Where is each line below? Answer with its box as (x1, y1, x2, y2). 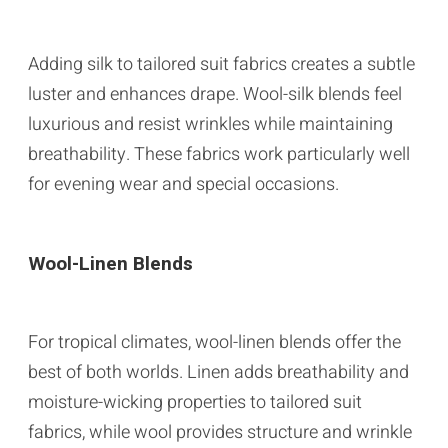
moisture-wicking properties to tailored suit (28, 388, 362, 416)
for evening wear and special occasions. (28, 170, 339, 198)
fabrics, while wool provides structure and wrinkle (28, 418, 412, 446)
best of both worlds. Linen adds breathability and (28, 358, 409, 386)
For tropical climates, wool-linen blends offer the (28, 328, 401, 356)
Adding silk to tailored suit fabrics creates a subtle (28, 50, 415, 78)
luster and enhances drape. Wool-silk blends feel (28, 80, 402, 108)
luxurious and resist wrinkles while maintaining (28, 110, 393, 138)
